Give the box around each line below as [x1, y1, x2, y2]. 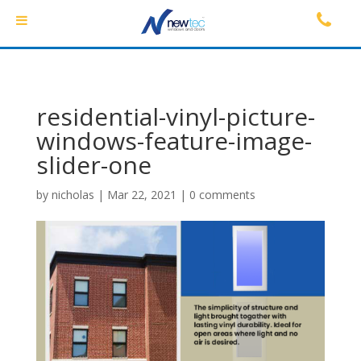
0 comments [189, 187, 255, 202]
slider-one [35, 148, 151, 181]
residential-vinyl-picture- [35, 100, 315, 133]
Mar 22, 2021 [106, 187, 176, 202]
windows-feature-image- [35, 124, 312, 157]
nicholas [51, 187, 94, 202]
